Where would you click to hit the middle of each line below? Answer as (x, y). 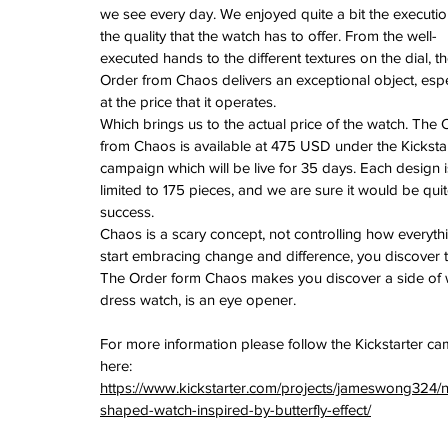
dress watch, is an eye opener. (198, 299)
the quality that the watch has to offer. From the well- (268, 35)
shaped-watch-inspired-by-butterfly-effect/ (235, 409)
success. (127, 211)
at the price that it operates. (188, 101)
